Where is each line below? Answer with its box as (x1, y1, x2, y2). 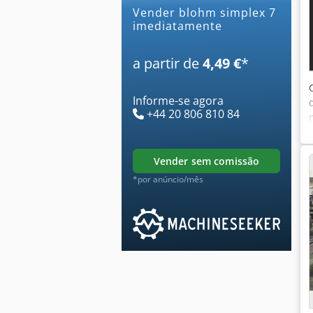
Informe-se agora (133, 92, 224, 108)
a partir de (133, 53, 203, 73)
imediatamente (133, 17, 222, 34)
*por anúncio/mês (133, 173, 203, 185)
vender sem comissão (159, 154, 260, 168)
